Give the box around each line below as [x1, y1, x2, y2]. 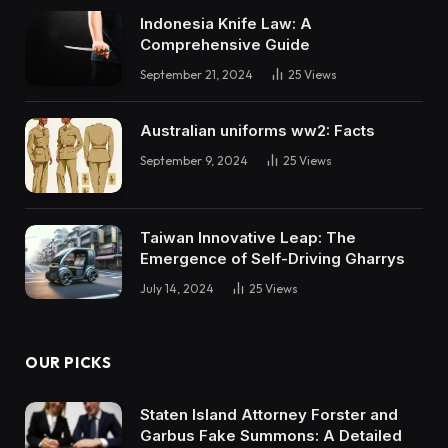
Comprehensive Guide [140, 35, 310, 55]
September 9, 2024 [140, 153, 248, 169]
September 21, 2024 [140, 67, 253, 83]
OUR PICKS [25, 353, 112, 373]
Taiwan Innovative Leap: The [140, 227, 356, 247]
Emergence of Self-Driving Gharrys [140, 248, 405, 268]
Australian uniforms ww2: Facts [140, 121, 375, 141]
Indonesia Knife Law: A [140, 14, 312, 34]
